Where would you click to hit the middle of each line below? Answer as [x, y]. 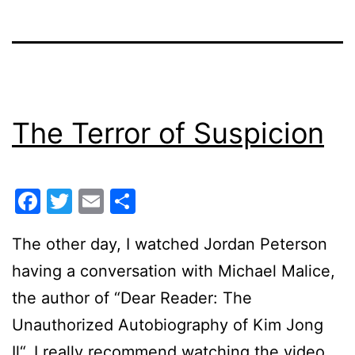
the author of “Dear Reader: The [132, 298]
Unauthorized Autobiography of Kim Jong [168, 324]
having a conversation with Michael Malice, [174, 271]
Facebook [99, 200]
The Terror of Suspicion [168, 134]
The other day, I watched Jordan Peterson [170, 244]
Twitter [115, 200]
